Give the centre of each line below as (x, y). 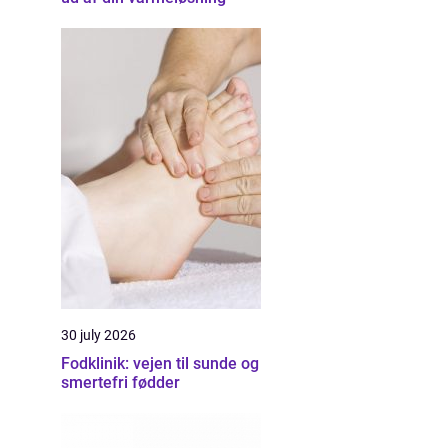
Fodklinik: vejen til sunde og (160, 363)
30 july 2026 (98, 335)
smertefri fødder (120, 382)
